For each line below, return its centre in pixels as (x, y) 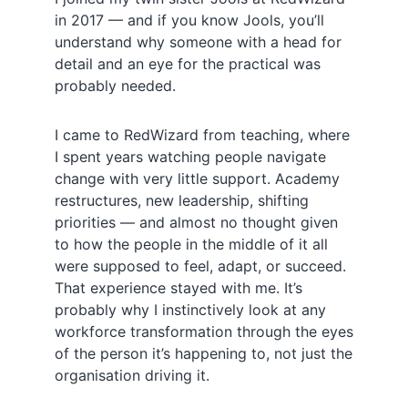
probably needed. (115, 86)
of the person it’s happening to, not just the (204, 353)
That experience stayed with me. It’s (178, 288)
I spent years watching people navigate (190, 157)
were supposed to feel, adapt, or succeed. (200, 266)
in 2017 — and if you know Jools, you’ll (189, 20)
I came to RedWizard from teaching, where (202, 135)
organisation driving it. (132, 375)
